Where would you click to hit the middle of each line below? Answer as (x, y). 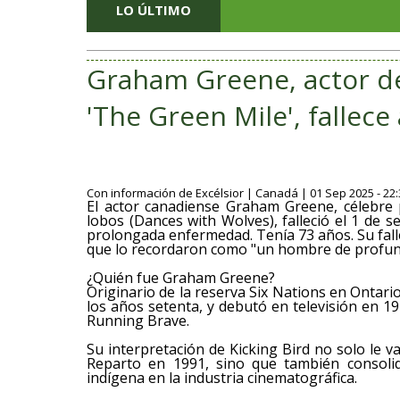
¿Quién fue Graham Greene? (181, 278)
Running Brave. (138, 321)
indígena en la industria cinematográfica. (222, 378)
